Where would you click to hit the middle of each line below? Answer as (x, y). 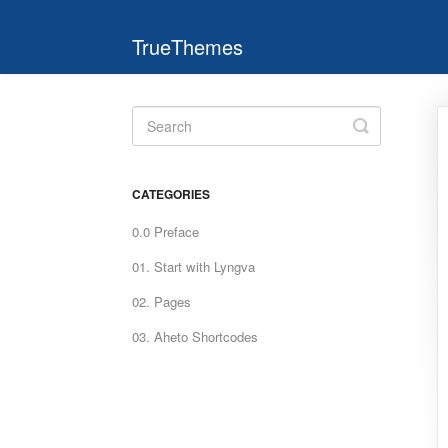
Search (389, 141)
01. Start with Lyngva (193, 266)
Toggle (387, 125)
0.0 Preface (165, 231)
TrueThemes (187, 46)
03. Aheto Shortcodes (195, 336)
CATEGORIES (171, 194)
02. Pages (161, 301)
